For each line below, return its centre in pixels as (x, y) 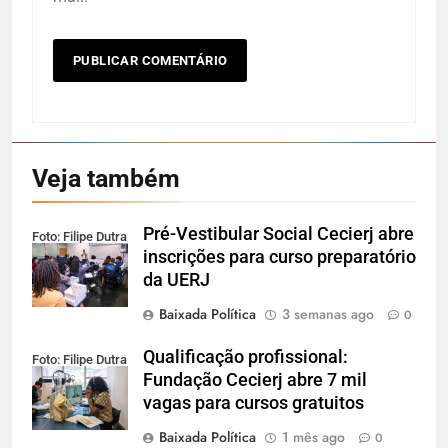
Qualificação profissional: (245, 357)
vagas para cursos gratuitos (253, 403)
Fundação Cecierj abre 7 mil (255, 380)
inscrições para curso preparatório (279, 257)
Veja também (106, 179)
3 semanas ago (328, 314)
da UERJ (176, 280)
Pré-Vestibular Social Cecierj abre (278, 234)
